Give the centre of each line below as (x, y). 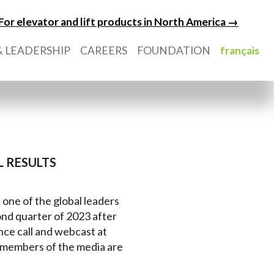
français (240, 50)
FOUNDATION (174, 50)
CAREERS (104, 50)
